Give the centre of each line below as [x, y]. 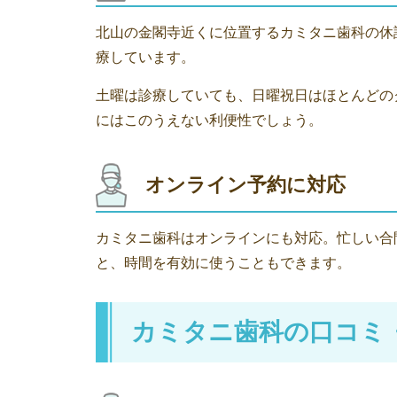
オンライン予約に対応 [245, 185]
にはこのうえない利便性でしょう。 [209, 120]
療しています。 [145, 57]
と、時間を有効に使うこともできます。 [223, 263]
